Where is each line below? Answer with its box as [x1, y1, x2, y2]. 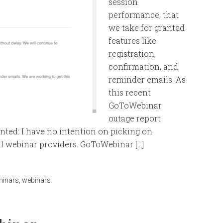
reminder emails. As [109, 74, 186, 85]
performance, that [109, 9, 179, 20]
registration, [109, 48, 156, 59]
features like [109, 35, 156, 46]
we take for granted [109, 22, 185, 33]
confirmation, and [109, 61, 178, 72]
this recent [109, 87, 151, 98]
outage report [109, 113, 161, 123]
